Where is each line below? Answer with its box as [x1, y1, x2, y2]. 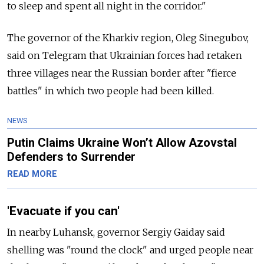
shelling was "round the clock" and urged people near [7, 243, 253, 256]
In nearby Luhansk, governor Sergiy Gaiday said [7, 226, 225, 238]
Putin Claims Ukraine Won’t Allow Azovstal [7, 136, 237, 150]
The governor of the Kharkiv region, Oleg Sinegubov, [7, 32, 249, 44]
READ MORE [7, 169, 57, 180]
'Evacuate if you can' [7, 204, 120, 219]
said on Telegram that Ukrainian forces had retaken [7, 49, 242, 62]
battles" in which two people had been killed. [7, 85, 216, 97]
